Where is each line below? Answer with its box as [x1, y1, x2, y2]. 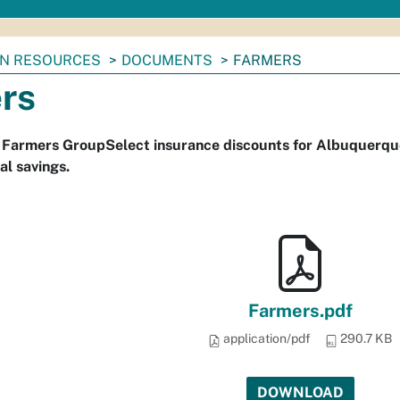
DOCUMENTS [121, 52, 212, 69]
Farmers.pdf [247, 300, 353, 321]
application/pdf [221, 331, 311, 346]
